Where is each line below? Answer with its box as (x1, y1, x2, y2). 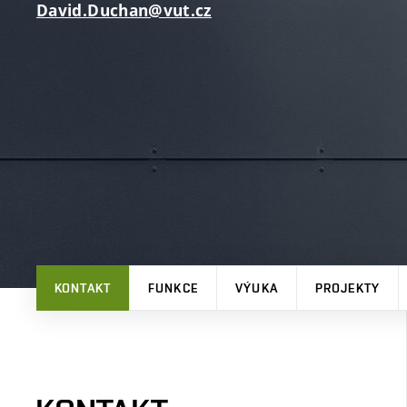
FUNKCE (148, 281, 198, 295)
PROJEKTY (315, 281, 380, 295)
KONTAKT (55, 281, 111, 295)
